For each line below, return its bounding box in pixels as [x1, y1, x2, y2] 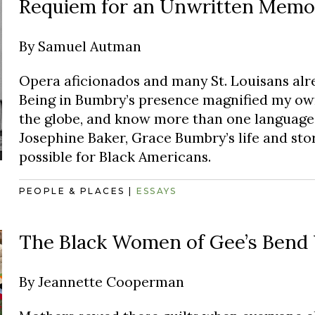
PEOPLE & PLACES [18, 186, 125, 197]
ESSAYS [136, 186, 177, 197]
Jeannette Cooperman [37, 273, 184, 291]
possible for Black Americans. [18, 147, 211, 165]
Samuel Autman [37, 37, 141, 56]
